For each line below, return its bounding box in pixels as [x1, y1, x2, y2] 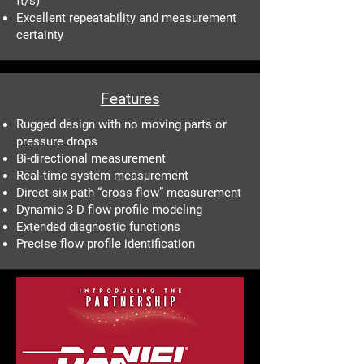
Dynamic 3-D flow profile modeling [16, 201, 202, 217]
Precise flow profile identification [16, 236, 195, 251]
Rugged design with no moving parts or [16, 116, 227, 132]
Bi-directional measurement [16, 150, 166, 166]
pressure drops [16, 133, 97, 149]
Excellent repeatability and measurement [16, 10, 236, 25]
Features [100, 89, 160, 108]
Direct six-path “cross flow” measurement [16, 184, 241, 200]
